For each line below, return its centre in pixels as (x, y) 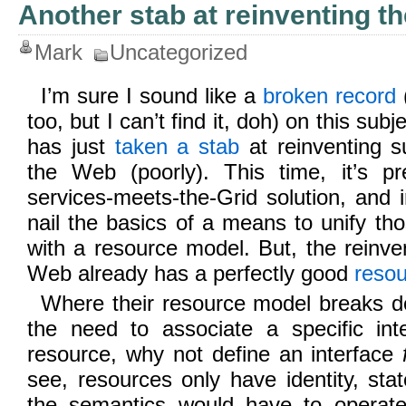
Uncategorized (179, 52)
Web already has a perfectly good (191, 273)
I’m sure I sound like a (152, 96)
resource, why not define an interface (215, 354)
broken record (329, 96)
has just (71, 146)
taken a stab (177, 146)
